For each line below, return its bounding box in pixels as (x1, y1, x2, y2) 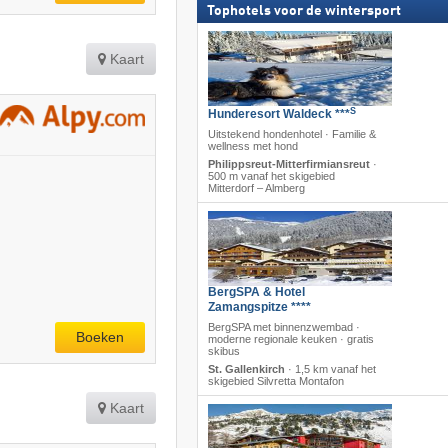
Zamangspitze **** (207, 300, 311, 315)
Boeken (76, 329, 125, 346)
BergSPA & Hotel (207, 285, 305, 300)
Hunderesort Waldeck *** (207, 107, 350, 122)
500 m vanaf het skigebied (207, 170, 335, 183)
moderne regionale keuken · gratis (207, 333, 374, 346)
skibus (207, 345, 240, 358)
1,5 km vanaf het (294, 363, 376, 376)
